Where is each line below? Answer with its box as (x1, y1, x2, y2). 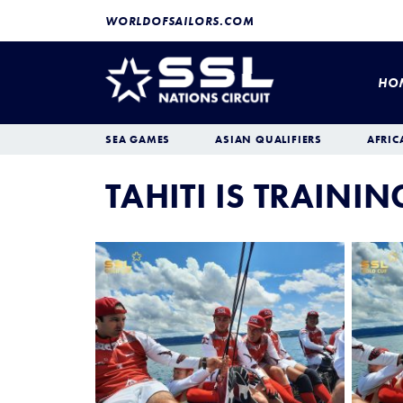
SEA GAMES (105, 132, 171, 147)
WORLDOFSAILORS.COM (105, 13, 255, 29)
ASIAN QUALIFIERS (215, 132, 322, 147)
